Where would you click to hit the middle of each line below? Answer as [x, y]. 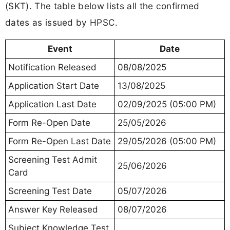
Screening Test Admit [53, 160]
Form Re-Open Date [49, 123]
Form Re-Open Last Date [60, 141]
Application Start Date [54, 86]
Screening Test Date [50, 191]
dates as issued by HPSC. [62, 22]
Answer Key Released [53, 210]
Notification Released [52, 68]
